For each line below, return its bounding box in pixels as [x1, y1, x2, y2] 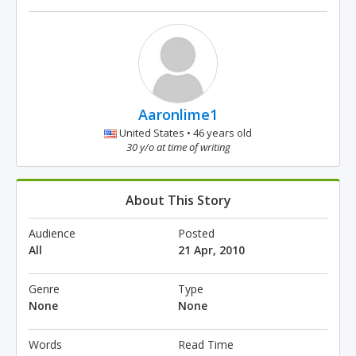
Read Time [178, 337, 234, 352]
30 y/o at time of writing [126, 140, 230, 154]
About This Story [125, 192, 231, 209]
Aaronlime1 [138, 105, 218, 124]
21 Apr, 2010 [178, 242, 245, 257]
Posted [178, 226, 215, 241]
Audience [29, 226, 75, 241]
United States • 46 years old [117, 126, 252, 140]
